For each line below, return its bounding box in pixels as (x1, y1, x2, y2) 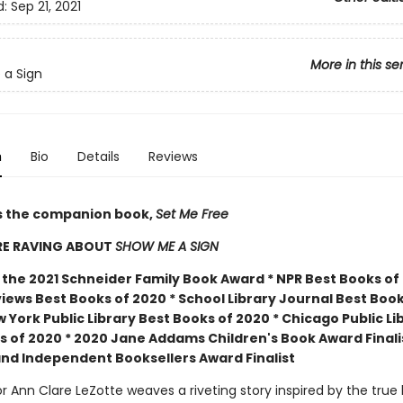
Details (76, 148, 120, 166)
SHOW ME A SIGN (114, 237, 219, 255)
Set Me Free (155, 205, 228, 223)
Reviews (148, 148, 198, 166)
